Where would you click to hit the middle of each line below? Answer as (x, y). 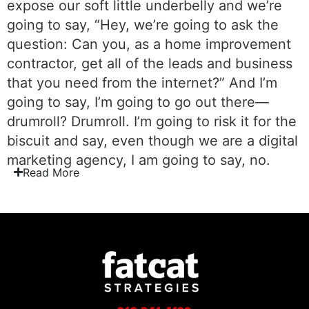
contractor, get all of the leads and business (150, 63)
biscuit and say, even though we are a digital (152, 140)
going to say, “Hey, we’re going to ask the (143, 24)
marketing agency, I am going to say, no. (139, 160)
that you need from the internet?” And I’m (142, 82)
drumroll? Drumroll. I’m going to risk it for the (152, 121)
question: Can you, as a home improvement (149, 44)
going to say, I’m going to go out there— (138, 102)
